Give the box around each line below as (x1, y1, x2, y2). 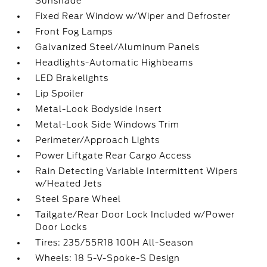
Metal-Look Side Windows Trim (35, 120, 180, 129)
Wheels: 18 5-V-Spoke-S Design (35, 253, 181, 263)
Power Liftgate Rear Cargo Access (35, 151, 192, 160)
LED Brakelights (35, 73, 109, 83)
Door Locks (35, 222, 88, 232)
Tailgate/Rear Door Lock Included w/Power (35, 210, 235, 219)
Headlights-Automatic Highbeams (35, 58, 194, 67)
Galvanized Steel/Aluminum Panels (35, 42, 200, 52)
